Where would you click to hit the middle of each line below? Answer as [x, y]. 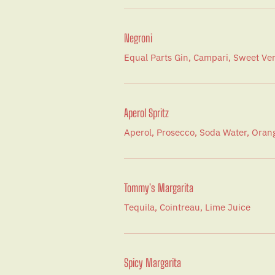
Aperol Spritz [146, 113]
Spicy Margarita [153, 263]
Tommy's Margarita [159, 188]
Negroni [138, 38]
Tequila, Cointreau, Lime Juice [187, 207]
